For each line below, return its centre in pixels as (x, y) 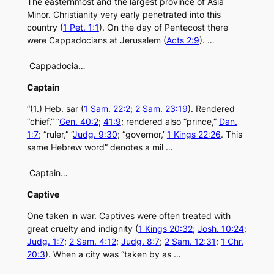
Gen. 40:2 (79, 122)
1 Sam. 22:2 (107, 109)
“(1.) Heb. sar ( (55, 109)
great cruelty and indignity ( (82, 229)
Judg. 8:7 (140, 242)
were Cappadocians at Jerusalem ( (96, 40)
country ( (45, 28)
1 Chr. (232, 242)
